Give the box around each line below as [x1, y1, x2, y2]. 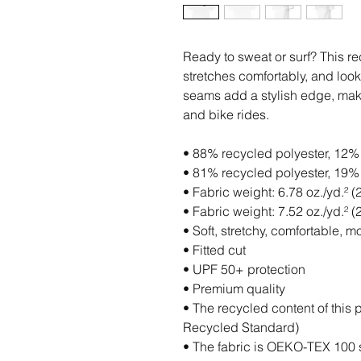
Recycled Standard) [183, 318, 299, 335]
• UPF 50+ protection [183, 260, 305, 277]
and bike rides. [183, 106, 269, 122]
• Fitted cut [183, 241, 246, 258]
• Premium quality [183, 280, 285, 297]
